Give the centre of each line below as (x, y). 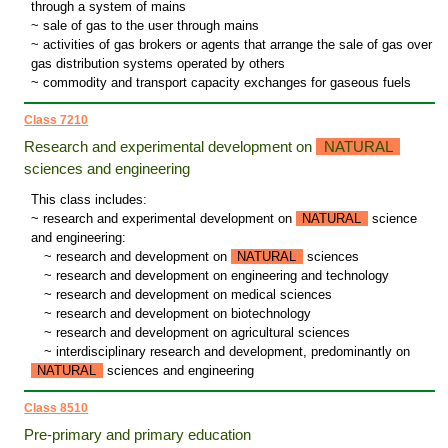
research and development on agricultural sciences (200, 333)
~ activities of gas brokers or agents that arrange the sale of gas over (231, 45)
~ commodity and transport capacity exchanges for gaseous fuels (220, 83)
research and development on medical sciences (191, 295)
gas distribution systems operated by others (157, 64)
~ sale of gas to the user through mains (144, 26)
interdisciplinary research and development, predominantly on (230, 352)
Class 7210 (56, 120)
